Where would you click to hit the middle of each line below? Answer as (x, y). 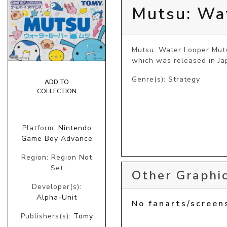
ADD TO (57, 82)
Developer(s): (57, 186)
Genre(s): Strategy (166, 79)
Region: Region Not (57, 157)
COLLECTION (57, 91)
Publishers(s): (47, 216)
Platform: (40, 128)
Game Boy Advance (57, 138)
